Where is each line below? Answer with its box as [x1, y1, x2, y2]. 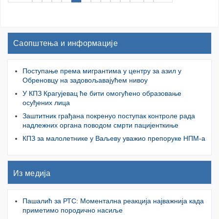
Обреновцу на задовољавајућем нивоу [22, 76, 148, 85]
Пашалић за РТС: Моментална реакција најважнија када [22, 197, 204, 205]
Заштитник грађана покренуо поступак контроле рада [22, 112, 195, 120]
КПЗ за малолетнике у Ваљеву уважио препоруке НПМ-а [22, 134, 205, 143]
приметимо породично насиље [22, 206, 123, 215]
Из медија [13, 169, 51, 178]
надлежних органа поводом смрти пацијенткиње [22, 121, 178, 130]
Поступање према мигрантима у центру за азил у [22, 67, 181, 75]
